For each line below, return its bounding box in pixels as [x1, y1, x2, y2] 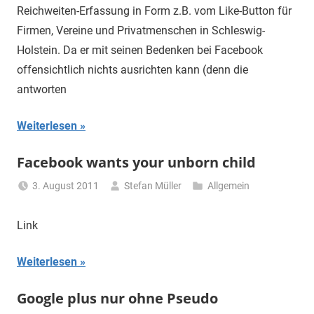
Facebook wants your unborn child [17, 153, 256, 172]
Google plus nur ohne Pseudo [17, 289, 218, 308]
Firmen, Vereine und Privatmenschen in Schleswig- [17, 24, 265, 38]
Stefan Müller [124, 180, 182, 192]
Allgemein [207, 180, 250, 192]
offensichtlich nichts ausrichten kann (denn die [17, 63, 248, 77]
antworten [17, 83, 67, 97]
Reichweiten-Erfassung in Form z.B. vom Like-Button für [17, 4, 292, 18]
